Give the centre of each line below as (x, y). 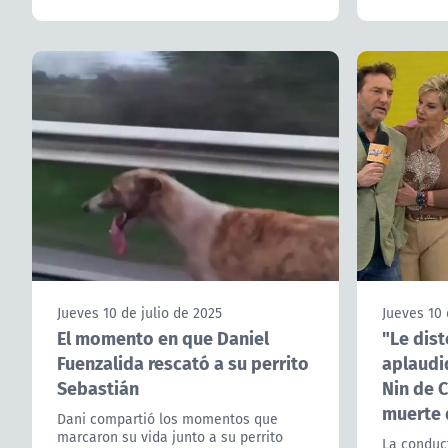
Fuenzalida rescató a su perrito (183, 362)
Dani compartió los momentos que (167, 418)
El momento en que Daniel (163, 337)
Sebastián (98, 387)
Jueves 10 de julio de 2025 (139, 312)
